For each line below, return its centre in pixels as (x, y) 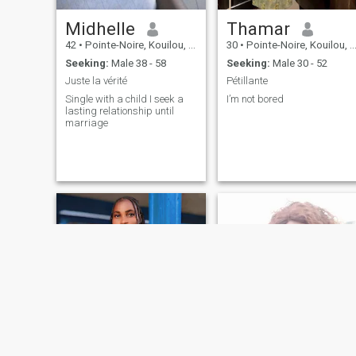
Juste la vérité (96, 81)
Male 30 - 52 (298, 63)
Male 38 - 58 (137, 63)
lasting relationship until (119, 110)
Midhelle (100, 29)
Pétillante (247, 81)
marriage (86, 122)
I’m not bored (255, 99)
